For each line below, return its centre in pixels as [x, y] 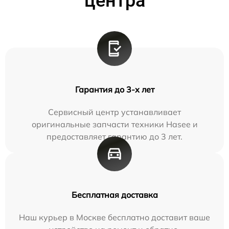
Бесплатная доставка [114, 195]
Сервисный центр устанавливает [114, 112]
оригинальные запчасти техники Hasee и [114, 124]
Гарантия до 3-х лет [114, 89]
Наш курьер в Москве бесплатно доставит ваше [114, 217]
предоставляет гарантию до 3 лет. [114, 136]
